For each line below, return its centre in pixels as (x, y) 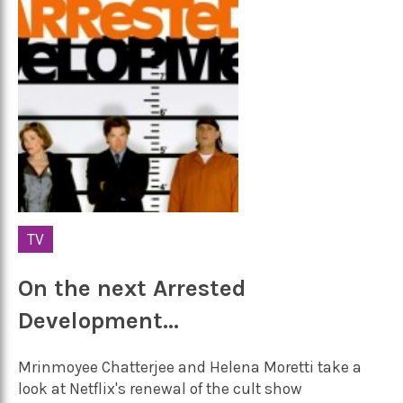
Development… (99, 320)
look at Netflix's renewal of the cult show (160, 389)
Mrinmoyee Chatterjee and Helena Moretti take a (190, 367)
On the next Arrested (132, 288)
